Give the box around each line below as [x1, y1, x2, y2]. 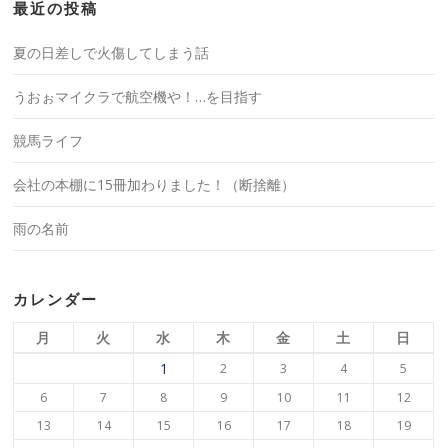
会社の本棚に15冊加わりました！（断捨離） [13, 175, 296, 195]
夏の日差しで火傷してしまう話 [13, 43, 210, 63]
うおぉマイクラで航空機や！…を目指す [13, 87, 263, 107]
